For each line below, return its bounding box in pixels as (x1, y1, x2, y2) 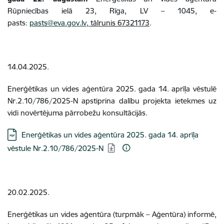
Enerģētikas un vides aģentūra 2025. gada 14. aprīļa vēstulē (7, 84, 216, 93)
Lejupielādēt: (7, 129, 49, 139)
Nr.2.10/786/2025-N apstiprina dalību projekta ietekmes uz (7, 96, 216, 105)
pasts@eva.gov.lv (29, 18, 86, 27)
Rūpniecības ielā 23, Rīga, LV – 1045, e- (7, 6, 216, 15)
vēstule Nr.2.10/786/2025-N (7, 143, 103, 153)
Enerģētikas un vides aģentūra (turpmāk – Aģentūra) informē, (7, 209, 216, 219)
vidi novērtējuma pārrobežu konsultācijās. (7, 108, 147, 117)
